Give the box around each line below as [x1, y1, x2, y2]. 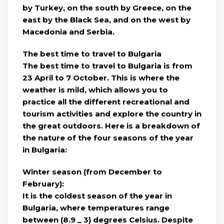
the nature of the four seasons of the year [22, 133, 193, 143]
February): [22, 179, 64, 189]
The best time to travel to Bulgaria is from [22, 61, 192, 71]
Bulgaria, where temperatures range [22, 203, 169, 213]
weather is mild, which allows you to [22, 85, 168, 95]
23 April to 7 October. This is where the [22, 73, 179, 83]
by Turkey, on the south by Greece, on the [22, 3, 191, 13]
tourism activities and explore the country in [22, 109, 201, 119]
